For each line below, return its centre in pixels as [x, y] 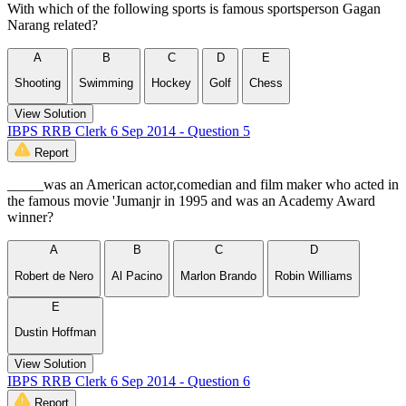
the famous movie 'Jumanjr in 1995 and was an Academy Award [191, 201]
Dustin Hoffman [55, 333]
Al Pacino [137, 275]
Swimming [106, 82]
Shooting [38, 82]
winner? [30, 217]
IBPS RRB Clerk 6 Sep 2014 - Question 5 [129, 131]
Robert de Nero [54, 275]
